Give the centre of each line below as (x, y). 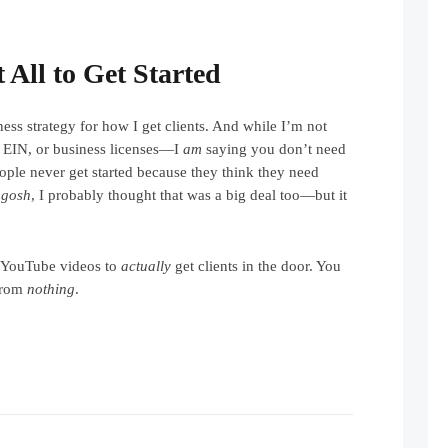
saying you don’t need (274, 148)
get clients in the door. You (256, 265)
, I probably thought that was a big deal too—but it (189, 194)
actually (146, 265)
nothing (51, 288)
